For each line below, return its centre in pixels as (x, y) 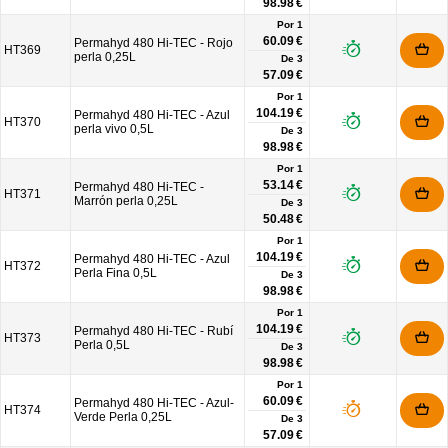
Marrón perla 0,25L (126, 201)
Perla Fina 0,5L (115, 273)
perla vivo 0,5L (114, 129)
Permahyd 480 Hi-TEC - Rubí (153, 331)
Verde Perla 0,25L (123, 417)
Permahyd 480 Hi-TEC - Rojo (153, 43)
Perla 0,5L (102, 345)
